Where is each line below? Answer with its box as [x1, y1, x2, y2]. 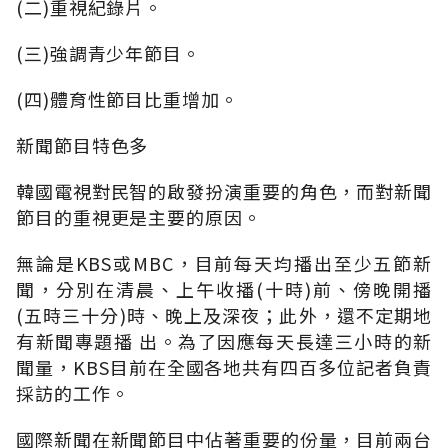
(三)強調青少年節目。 [16, 39, 201, 66]
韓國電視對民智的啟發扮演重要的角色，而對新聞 [16, 177, 432, 204]
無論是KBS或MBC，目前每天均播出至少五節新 [16, 249, 432, 276]
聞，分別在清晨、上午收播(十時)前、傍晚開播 [16, 275, 432, 302]
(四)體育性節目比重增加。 [16, 85, 239, 112]
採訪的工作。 [16, 379, 130, 406]
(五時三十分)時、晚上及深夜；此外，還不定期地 [16, 301, 432, 328]
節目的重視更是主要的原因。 [16, 203, 262, 230]
